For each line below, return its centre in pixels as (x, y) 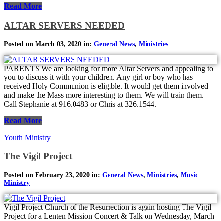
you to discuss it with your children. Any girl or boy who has (98, 77)
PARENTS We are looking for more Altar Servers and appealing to (109, 68)
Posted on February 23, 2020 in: (53, 175)
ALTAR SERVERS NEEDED (64, 25)
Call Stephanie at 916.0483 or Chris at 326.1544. (80, 104)
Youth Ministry (27, 137)
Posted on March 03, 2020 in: (49, 44)
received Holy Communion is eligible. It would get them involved (106, 86)
